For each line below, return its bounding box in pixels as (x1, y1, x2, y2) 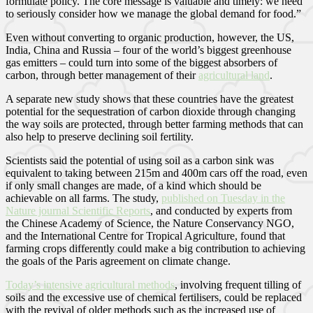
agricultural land (198, 68, 270, 81)
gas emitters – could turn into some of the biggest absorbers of (6, 56, 277, 68)
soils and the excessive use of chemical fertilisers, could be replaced (6, 291, 302, 303)
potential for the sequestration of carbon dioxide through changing (6, 105, 296, 117)
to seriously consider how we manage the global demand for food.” (6, 7, 301, 20)
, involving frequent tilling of (175, 278, 301, 291)
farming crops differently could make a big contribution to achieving (6, 242, 305, 254)
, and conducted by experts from (150, 204, 292, 217)
